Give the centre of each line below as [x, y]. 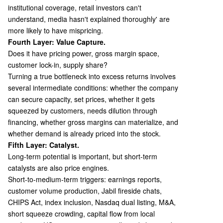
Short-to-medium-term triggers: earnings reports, [85, 179]
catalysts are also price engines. [58, 168]
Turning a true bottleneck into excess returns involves [92, 76]
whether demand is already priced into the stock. [84, 133]
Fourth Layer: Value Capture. [57, 42]
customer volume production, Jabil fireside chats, [85, 191]
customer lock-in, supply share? [58, 65]
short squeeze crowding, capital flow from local [81, 214]
